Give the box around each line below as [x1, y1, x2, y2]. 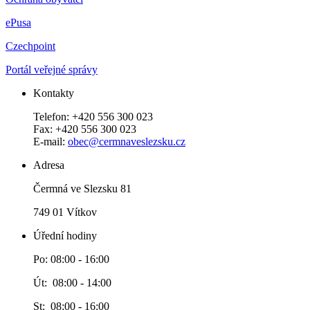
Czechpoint [6, 40, 55, 53]
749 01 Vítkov [33, 206, 97, 219]
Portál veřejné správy [6, 64, 98, 76]
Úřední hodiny [33, 230, 97, 242]
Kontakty [33, 87, 74, 100]
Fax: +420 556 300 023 [33, 123, 136, 136]
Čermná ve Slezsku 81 [33, 183, 131, 195]
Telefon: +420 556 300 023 [33, 111, 153, 123]
